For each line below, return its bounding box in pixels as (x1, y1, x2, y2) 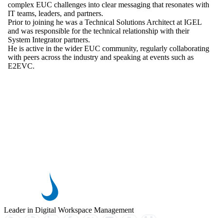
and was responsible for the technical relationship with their (8, 27, 189, 36)
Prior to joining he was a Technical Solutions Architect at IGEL (8, 18, 201, 27)
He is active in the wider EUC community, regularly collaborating (8, 44, 209, 53)
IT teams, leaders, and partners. (8, 9, 103, 18)
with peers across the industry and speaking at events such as (8, 53, 194, 62)
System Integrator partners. (8, 36, 90, 44)
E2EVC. (8, 62, 35, 71)
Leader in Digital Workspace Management (4, 205, 134, 214)
